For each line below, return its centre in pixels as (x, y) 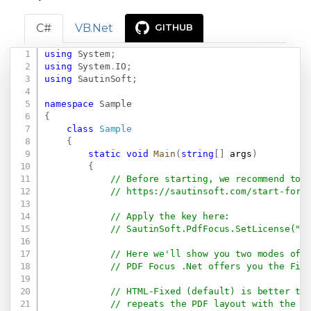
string (197, 154)
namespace (69, 104)
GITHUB (174, 27)
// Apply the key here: (170, 217)
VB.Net (94, 28)
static (105, 154)
